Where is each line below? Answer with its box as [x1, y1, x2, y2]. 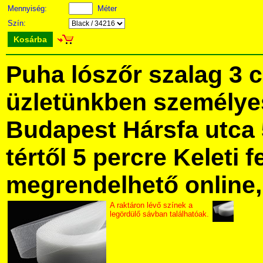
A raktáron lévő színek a [110, 201, 193, 210]
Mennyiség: [8, 4, 49, 13]
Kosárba [14, 35, 47, 44]
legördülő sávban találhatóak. [110, 210, 209, 218]
